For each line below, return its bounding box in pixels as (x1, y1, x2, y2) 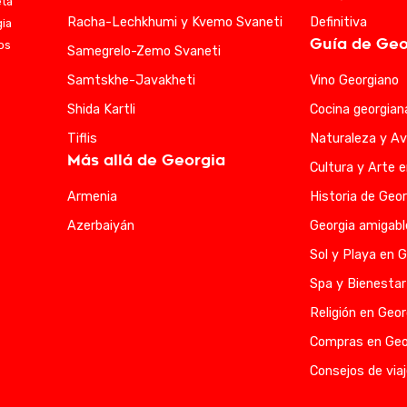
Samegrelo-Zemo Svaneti (66, 44, 221, 59)
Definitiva (310, 15, 368, 30)
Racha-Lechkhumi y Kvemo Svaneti (66, 15, 283, 30)
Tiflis (66, 131, 97, 146)
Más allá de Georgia (66, 151, 225, 170)
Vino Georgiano (310, 73, 400, 88)
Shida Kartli (66, 102, 135, 117)
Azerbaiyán (66, 218, 134, 233)
